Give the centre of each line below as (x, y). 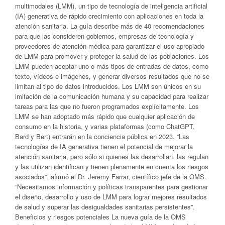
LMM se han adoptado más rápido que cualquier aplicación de (105, 116)
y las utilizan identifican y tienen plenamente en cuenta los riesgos (112, 166)
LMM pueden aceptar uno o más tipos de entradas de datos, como (112, 66)
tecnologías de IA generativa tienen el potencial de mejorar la (104, 146)
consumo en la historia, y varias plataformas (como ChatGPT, (105, 126)
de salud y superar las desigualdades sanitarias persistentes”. (105, 206)
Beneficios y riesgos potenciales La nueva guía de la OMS (100, 216)
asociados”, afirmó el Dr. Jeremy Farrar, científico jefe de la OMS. (111, 176)
